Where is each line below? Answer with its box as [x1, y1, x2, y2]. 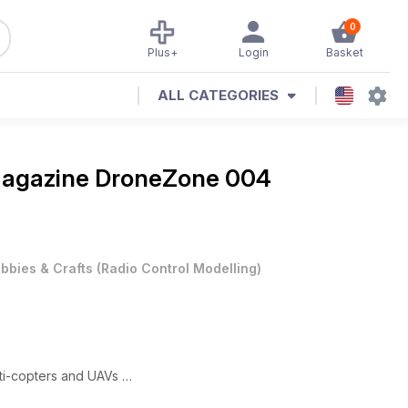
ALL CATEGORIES [158, 87, 279, 104]
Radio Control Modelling [101, 260, 257, 276]
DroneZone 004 [95, 164, 271, 192]
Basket [325, 46, 363, 59]
